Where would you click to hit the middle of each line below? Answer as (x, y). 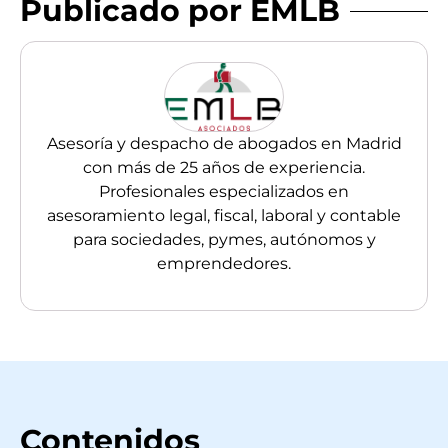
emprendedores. (224, 263)
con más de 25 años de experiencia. (224, 167)
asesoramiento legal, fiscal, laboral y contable (224, 215)
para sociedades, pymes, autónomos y (224, 239)
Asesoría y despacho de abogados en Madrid (224, 143)
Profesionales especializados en (224, 191)
